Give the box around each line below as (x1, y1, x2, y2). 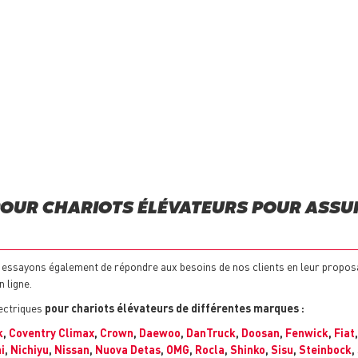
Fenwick (285, 325, 328, 340)
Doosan (241, 325, 280, 340)
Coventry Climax (9, 325, 94, 340)
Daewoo (139, 325, 181, 340)
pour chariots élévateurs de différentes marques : (45, 300, 304, 316)
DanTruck (186, 325, 236, 340)
